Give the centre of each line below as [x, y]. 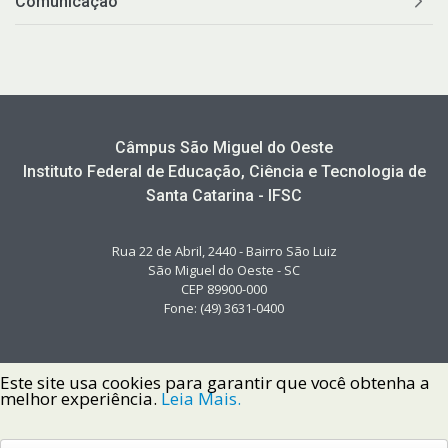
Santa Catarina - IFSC [224, 195]
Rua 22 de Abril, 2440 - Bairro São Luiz [224, 250]
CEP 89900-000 [224, 288]
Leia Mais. [201, 398]
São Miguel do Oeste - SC [224, 269]
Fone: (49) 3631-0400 [224, 307]
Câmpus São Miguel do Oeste [224, 147]
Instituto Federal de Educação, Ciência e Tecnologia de [224, 171]
